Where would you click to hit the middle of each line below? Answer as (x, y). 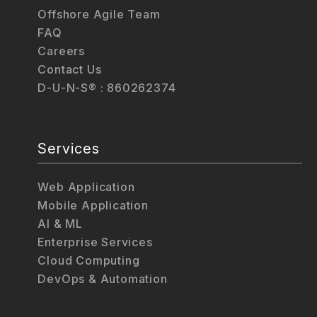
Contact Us (70, 70)
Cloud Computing (89, 260)
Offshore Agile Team (99, 15)
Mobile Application (93, 205)
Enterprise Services (95, 242)
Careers (62, 51)
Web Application (86, 186)
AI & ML (60, 223)
